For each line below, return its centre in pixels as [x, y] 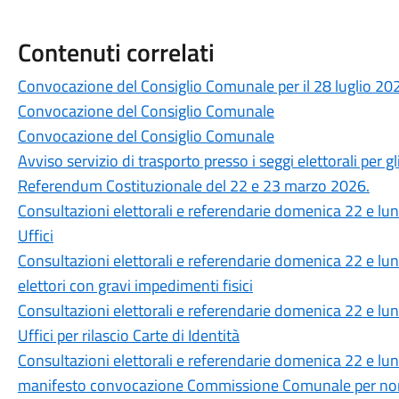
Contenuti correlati [116, 52]
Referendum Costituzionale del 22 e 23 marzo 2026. [193, 186]
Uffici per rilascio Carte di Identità [128, 335]
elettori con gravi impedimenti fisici [135, 285]
